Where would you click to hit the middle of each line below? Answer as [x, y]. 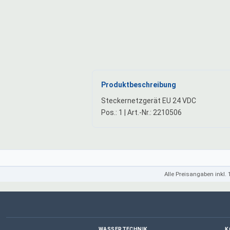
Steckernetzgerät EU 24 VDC [148, 101]
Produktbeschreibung [138, 85]
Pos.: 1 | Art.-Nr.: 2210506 [141, 113]
